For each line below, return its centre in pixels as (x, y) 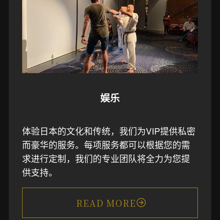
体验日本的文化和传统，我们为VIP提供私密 (109, 130)
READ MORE (106, 203)
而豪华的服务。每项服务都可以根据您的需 (106, 144)
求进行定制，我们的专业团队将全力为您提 (106, 158)
